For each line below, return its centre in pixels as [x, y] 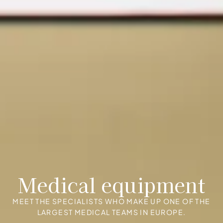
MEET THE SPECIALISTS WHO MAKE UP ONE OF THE [111, 201]
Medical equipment [111, 185]
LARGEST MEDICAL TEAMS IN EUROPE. [111, 212]
